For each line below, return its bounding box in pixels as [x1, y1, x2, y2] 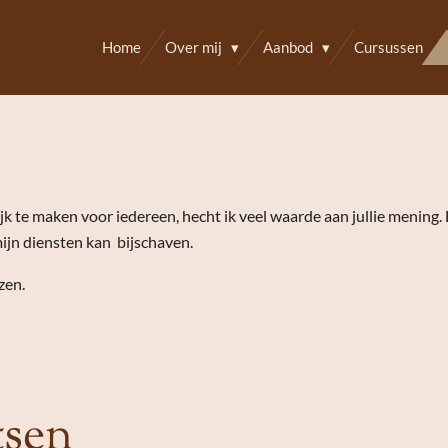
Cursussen [354, 38, 423, 56]
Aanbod [263, 38, 316, 56]
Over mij [165, 38, 225, 56]
